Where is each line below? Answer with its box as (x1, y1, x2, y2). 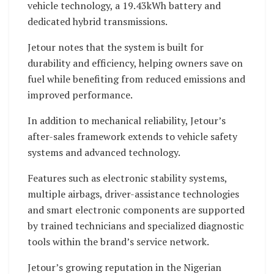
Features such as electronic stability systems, (28, 171, 227, 185)
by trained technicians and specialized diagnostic (28, 218, 244, 232)
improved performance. (28, 87, 133, 102)
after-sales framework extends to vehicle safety (28, 129, 237, 143)
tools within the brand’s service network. (28, 234, 209, 248)
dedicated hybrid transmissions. (28, 14, 168, 28)
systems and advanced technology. (28, 145, 180, 159)
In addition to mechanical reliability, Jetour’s (28, 113, 226, 127)
